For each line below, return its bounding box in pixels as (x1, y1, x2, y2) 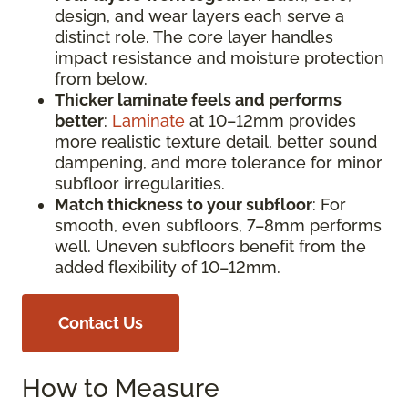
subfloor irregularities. (55, 173, 234, 193)
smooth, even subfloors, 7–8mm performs (55, 215, 382, 235)
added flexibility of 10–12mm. (55, 257, 290, 277)
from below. (55, 68, 157, 88)
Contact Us (58, 312, 144, 332)
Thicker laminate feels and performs (55, 89, 342, 109)
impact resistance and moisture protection (55, 47, 384, 67)
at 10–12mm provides (185, 110, 356, 130)
